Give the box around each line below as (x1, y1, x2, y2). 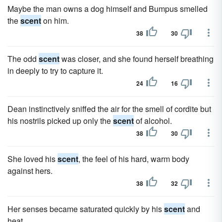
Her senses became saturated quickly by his (7, 203, 164, 215)
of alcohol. (134, 115, 172, 126)
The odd (7, 53, 39, 64)
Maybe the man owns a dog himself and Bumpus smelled (7, 3, 208, 14)
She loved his (7, 153, 57, 165)
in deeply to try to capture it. (7, 65, 103, 76)
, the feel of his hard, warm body (78, 153, 189, 165)
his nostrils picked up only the (7, 115, 113, 126)
